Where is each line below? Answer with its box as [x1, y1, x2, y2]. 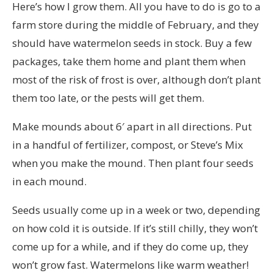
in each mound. [12, 174, 87, 188]
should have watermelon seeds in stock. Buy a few [12, 35, 252, 50]
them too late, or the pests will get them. [12, 90, 204, 105]
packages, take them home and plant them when [12, 54, 246, 68]
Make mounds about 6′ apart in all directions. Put [12, 119, 252, 133]
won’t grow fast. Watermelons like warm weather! [12, 257, 249, 272]
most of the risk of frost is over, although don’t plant [12, 72, 261, 87]
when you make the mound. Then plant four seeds [12, 155, 253, 170]
